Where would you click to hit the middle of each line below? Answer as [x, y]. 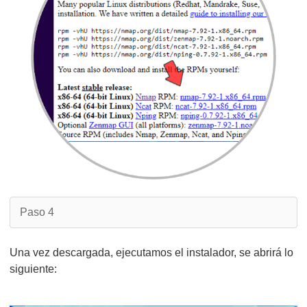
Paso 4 [37, 212]
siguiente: [33, 269]
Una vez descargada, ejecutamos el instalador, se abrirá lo [151, 253]
